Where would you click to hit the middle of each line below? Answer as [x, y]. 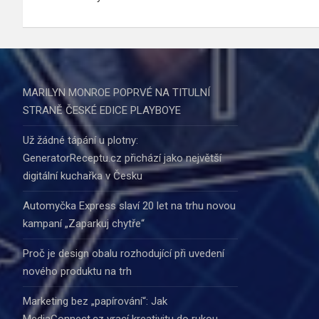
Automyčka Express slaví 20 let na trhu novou [129, 206]
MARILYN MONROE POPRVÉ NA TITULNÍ [116, 93]
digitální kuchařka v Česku [83, 176]
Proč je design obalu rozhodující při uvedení [124, 254]
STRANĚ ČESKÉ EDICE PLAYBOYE [102, 111]
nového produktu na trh [77, 272]
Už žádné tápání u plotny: [80, 141]
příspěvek [71, 21]
